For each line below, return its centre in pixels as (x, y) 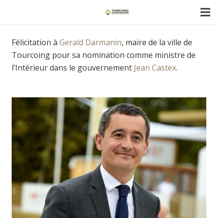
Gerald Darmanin (91, 42)
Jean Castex (155, 68)
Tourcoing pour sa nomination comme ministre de (104, 55)
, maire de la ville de (157, 42)
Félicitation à (36, 42)
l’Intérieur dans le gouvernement (73, 68)
